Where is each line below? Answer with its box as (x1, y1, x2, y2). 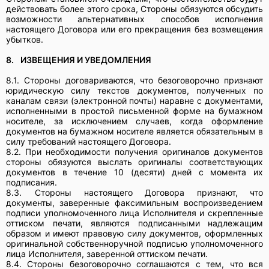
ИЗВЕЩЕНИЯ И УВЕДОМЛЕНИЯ (20, 54, 151, 65)
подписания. (6, 177, 57, 187)
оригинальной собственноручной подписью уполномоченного (6, 238, 263, 249)
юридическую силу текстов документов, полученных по (6, 85, 263, 95)
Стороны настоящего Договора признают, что (35, 187, 264, 198)
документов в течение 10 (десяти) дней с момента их (6, 166, 263, 177)
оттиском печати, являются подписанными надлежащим (6, 217, 263, 228)
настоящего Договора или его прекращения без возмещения (6, 23, 263, 34)
